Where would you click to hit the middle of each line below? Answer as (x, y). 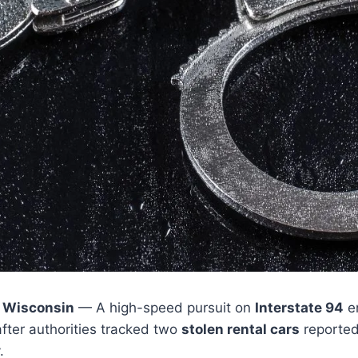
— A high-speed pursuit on (165, 307)
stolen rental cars (241, 329)
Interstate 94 (299, 307)
